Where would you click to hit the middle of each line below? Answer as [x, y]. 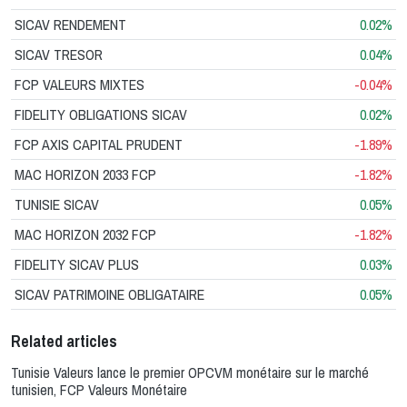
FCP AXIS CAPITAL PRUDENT [99, 144]
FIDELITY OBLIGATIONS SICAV [101, 114]
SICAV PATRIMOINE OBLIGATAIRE [109, 294]
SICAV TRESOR [59, 54]
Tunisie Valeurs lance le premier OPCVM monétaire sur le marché [190, 372]
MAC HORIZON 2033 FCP [85, 174]
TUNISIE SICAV [57, 204]
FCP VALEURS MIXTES [79, 84]
